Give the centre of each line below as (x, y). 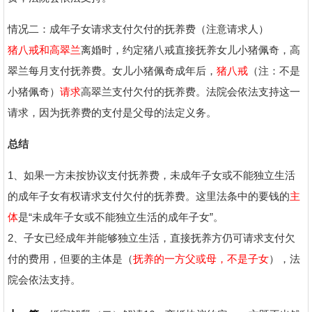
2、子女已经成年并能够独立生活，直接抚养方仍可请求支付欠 (151, 238)
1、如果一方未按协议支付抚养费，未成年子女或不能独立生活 (151, 175)
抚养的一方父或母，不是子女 (201, 259)
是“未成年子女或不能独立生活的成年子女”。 (121, 217)
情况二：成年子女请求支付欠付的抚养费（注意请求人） (138, 29)
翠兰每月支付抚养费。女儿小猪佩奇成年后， (112, 71)
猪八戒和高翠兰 (44, 50)
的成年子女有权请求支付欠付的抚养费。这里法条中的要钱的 (149, 196)
